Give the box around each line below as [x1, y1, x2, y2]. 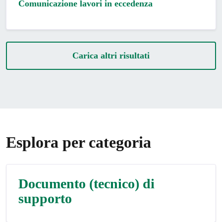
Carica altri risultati [72, 51, 150, 60]
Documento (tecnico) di [18, 176, 155, 191]
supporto [18, 191, 72, 206]
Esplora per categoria [6, 133, 151, 151]
